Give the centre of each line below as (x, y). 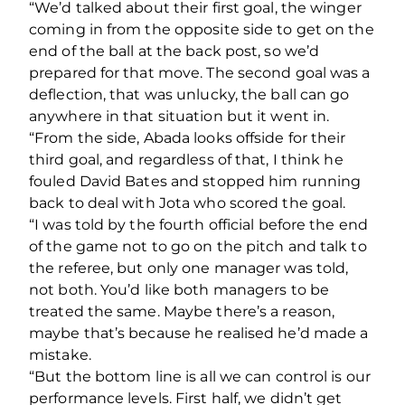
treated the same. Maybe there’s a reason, (182, 311)
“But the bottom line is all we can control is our (200, 376)
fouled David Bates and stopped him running (195, 181)
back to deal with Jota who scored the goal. (188, 202)
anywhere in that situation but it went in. (179, 116)
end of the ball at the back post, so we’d (174, 51)
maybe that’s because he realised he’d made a (199, 333)
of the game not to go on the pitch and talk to (198, 246)
